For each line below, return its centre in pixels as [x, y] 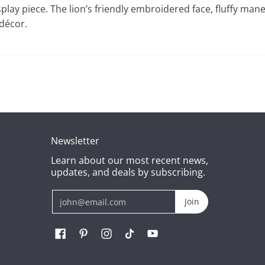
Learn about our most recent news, [130, 160]
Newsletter [75, 140]
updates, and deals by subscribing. [128, 172]
